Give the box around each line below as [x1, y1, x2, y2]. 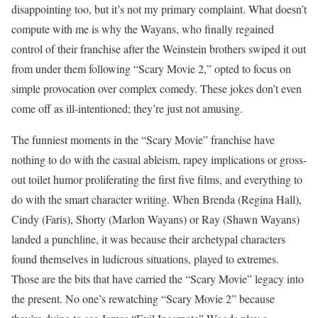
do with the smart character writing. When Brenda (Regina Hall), [11, 191, 302, 207]
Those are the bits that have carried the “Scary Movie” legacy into [11, 270, 304, 286]
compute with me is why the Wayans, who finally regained [11, 21, 274, 36]
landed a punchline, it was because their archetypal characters [11, 231, 285, 246]
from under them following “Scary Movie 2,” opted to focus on [11, 60, 291, 76]
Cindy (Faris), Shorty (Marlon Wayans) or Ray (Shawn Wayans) [11, 211, 300, 226]
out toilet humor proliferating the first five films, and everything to [11, 171, 302, 187]
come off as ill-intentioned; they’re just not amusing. [11, 100, 243, 116]
